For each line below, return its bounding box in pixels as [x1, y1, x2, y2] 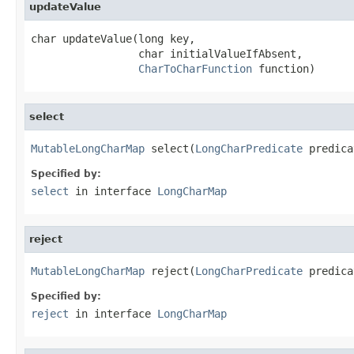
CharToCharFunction [138, 62, 252, 75]
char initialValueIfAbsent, [31, 47, 303, 60]
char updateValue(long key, [31, 32, 195, 45]
